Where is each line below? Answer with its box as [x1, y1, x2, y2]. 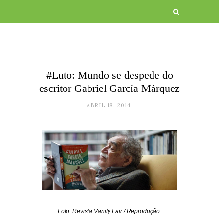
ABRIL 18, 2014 [86, 102, 131, 109]
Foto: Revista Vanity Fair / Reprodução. [58, 208, 161, 215]
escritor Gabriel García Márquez [39, 82, 180, 94]
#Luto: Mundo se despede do [46, 69, 173, 81]
